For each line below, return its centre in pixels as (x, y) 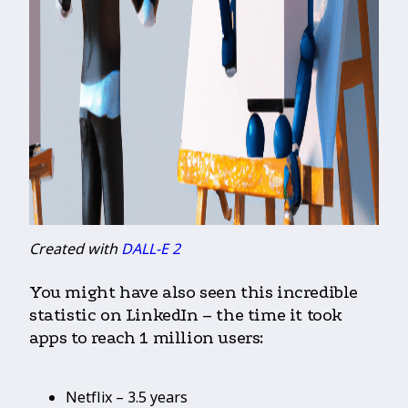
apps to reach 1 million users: (147, 338)
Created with (75, 249)
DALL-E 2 (151, 249)
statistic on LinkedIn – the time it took (186, 316)
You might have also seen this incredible (194, 293)
